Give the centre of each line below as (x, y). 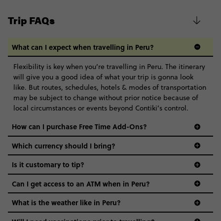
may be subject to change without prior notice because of (106, 98)
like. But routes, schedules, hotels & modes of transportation (110, 88)
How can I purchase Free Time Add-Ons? (79, 127)
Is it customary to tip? (48, 165)
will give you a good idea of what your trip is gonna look (103, 77)
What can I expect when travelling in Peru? (83, 47)
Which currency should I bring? (64, 145)
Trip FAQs (31, 20)
